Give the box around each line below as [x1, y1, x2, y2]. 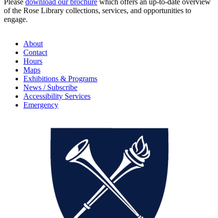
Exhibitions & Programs [23, 74, 97, 83]
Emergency [23, 101, 58, 109]
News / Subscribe [23, 83, 77, 92]
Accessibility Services [23, 92, 91, 101]
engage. [4, 15, 28, 24]
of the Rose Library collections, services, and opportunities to [4, 6, 191, 15]
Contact [23, 48, 47, 57]
